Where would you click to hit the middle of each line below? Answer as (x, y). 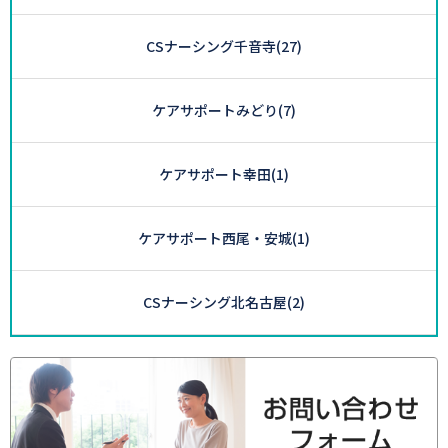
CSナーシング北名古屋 (215, 301)
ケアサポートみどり (215, 109)
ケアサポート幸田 (215, 173)
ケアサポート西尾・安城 (215, 237)
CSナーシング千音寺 (211, 45)
